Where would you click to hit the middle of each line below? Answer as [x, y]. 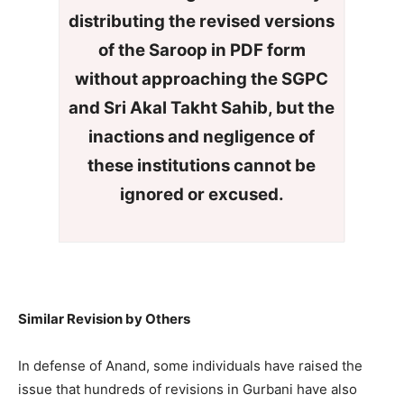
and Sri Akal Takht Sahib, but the [202, 108]
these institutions [161, 165]
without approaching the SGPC [202, 79]
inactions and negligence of [202, 137]
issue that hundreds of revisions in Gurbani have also [188, 389]
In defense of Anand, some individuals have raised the [190, 366]
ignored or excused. [202, 194]
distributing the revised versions [202, 21]
